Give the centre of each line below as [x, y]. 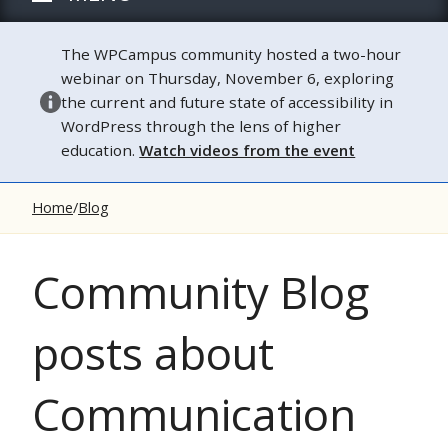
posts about [153, 353]
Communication [194, 414]
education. [100, 150]
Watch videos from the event [247, 150]
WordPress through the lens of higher [201, 126]
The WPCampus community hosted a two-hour [231, 54]
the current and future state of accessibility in [227, 102]
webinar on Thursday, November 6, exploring [228, 78]
